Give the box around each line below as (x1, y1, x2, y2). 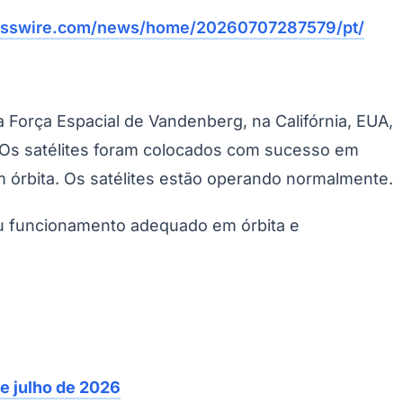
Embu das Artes (130, 144, 219, 160)
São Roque (219, 144, 282, 160)
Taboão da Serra (37, 144, 130, 160)
